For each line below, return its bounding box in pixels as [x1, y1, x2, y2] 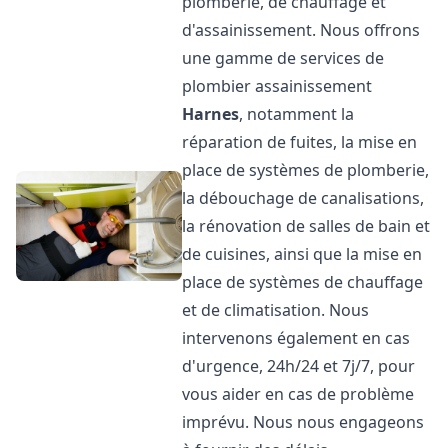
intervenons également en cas [182, 327, 411, 349]
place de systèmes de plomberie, [182, 159, 430, 181]
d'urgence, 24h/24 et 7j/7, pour [182, 355, 416, 377]
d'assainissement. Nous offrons [182, 19, 421, 41]
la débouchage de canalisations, [182, 187, 425, 209]
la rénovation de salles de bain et [182, 215, 431, 237]
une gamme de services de [182, 47, 385, 69]
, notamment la [239, 103, 355, 125]
